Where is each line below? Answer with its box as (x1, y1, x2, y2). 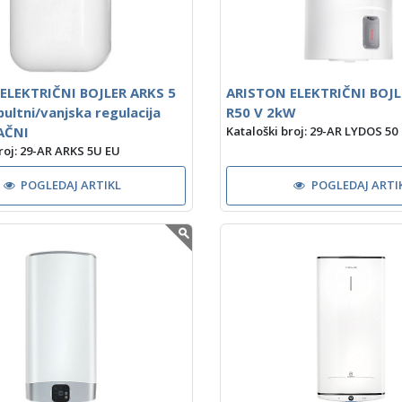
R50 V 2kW (226, 103, 296, 122)
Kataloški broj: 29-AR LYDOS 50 (226, 123, 398, 140)
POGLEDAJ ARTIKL (21, 177, 122, 194)
